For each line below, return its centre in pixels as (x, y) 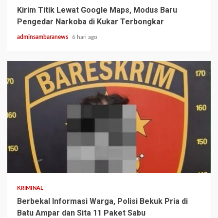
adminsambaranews (43, 37)
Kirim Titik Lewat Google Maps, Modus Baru (97, 10)
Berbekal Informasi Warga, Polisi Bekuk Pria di (102, 201)
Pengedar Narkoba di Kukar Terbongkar (91, 22)
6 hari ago (85, 37)
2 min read (28, 159)
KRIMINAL (30, 188)
